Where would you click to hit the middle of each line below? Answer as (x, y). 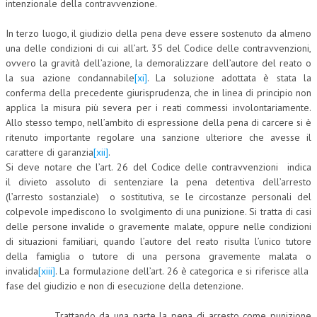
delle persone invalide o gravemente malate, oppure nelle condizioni (158, 227)
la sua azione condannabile (70, 78)
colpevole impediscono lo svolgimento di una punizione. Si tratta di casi (158, 212)
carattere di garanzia (50, 152)
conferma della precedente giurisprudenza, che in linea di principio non (158, 93)
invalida (22, 271)
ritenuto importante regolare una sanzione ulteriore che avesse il (158, 138)
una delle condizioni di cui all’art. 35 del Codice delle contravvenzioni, (158, 48)
